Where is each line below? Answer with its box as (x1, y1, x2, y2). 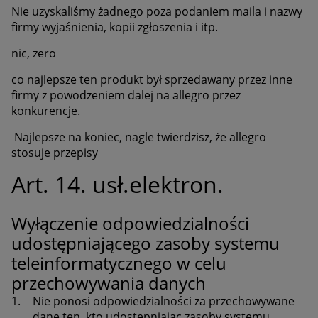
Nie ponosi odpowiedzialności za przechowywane (33, 293, 295, 309)
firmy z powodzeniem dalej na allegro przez (11, 87, 241, 104)
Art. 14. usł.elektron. (11, 169, 224, 200)
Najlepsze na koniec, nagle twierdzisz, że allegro (11, 129, 266, 146)
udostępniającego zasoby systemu (11, 231, 280, 256)
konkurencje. (11, 103, 80, 119)
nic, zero (11, 45, 56, 62)
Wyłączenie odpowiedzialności (11, 212, 249, 236)
